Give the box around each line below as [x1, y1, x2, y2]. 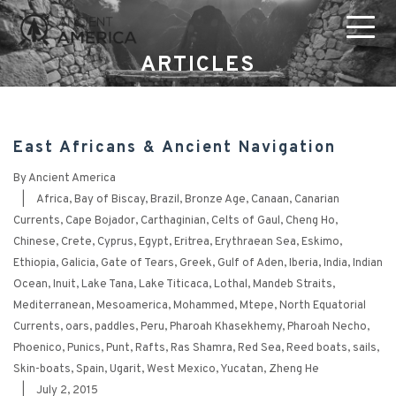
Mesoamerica [96, 299, 168, 314]
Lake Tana [81, 278, 133, 293]
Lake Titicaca [139, 278, 209, 293]
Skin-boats [13, 362, 71, 377]
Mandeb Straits [253, 278, 332, 293]
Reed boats [286, 341, 347, 356]
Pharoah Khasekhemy [170, 320, 282, 335]
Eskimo [301, 235, 339, 250]
